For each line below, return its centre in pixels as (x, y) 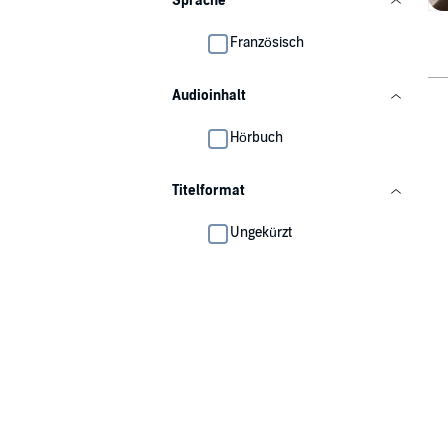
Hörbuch (256, 137)
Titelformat (208, 190)
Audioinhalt (209, 95)
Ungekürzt (261, 232)
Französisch (267, 42)
